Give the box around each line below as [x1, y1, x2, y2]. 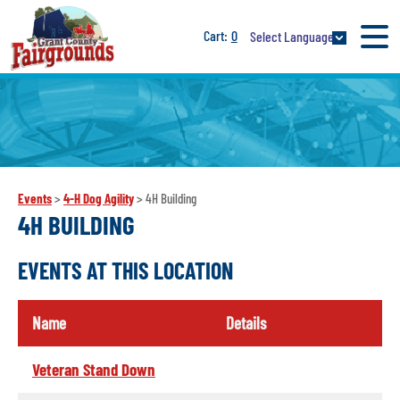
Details [226, 312, 266, 333]
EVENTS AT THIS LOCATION [18, 256, 233, 285]
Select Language [249, 27, 334, 45]
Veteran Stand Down [32, 358, 155, 379]
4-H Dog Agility [63, 190, 134, 207]
